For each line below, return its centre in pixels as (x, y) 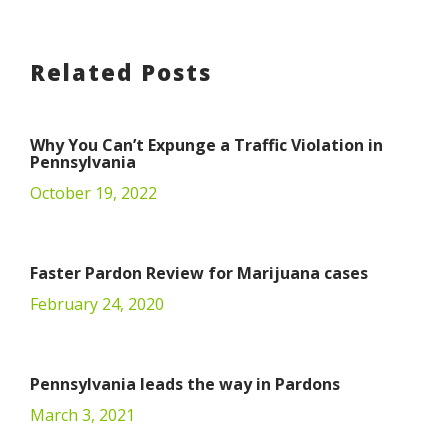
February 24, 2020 (97, 304)
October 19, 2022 (93, 193)
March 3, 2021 (82, 415)
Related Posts (121, 72)
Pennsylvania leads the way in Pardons (185, 384)
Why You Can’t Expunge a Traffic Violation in (206, 145)
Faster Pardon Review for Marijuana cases (199, 273)
